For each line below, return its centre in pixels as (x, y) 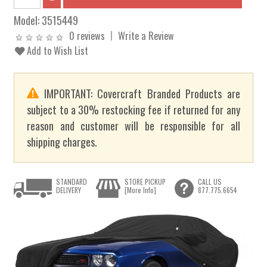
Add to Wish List (57, 50)
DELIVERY (69, 190)
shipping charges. (62, 142)
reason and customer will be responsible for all (133, 126)
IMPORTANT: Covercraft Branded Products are (139, 94)
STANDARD (72, 181)
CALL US (209, 181)
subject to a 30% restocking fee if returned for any (133, 110)
